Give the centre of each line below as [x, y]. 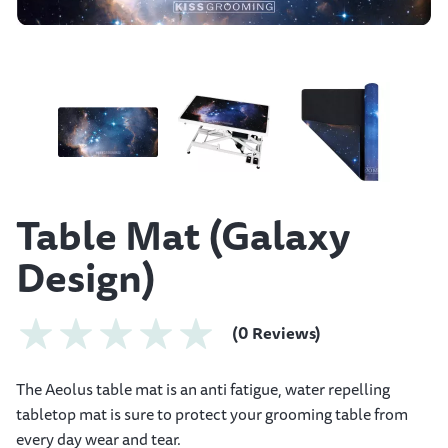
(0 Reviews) [276, 332]
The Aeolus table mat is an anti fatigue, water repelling [203, 388]
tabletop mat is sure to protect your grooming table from [212, 413]
